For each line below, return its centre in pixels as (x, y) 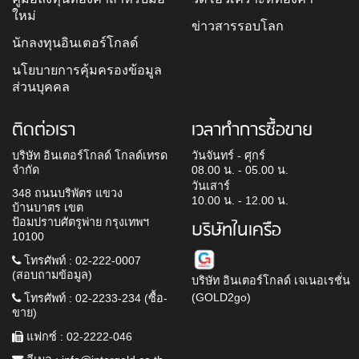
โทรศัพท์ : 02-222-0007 (81, 260)
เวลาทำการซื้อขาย (252, 130)
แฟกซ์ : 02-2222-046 (78, 336)
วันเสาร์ (211, 186)
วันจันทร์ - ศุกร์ (228, 155)
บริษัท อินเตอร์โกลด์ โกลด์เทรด (90, 155)
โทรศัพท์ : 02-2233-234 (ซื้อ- (94, 298)
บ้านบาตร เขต (48, 208)
